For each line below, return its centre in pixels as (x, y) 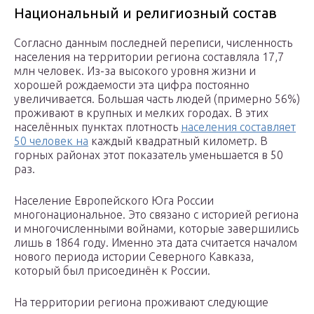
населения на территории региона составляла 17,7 (149, 57)
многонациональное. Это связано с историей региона (156, 215)
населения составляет (238, 127)
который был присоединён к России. (112, 271)
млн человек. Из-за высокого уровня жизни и (135, 71)
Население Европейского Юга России (114, 201)
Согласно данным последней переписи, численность (153, 43)
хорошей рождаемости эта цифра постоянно (132, 85)
